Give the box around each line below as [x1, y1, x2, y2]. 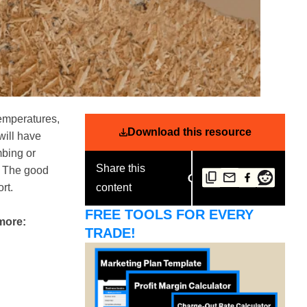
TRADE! [85, 225, 136, 241]
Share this [96, 162, 145, 174]
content [96, 181, 132, 193]
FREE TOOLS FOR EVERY [85, 206, 254, 222]
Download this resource [127, 125, 251, 138]
